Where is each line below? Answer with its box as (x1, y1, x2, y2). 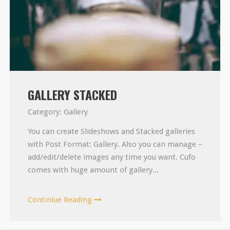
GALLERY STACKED (27, 85, 117, 104)
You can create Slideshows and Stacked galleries (27, 127, 195, 137)
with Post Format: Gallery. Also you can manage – (27, 140, 202, 149)
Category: (27, 107, 64, 117)
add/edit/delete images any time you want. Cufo (27, 152, 196, 162)
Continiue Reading (27, 195, 94, 205)
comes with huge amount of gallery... (27, 165, 159, 175)
